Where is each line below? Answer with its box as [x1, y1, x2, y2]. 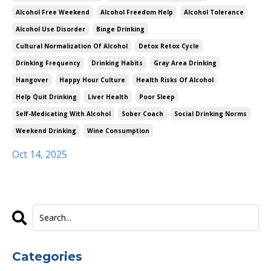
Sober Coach [122, 109, 163, 118]
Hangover [16, 75, 48, 84]
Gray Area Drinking [154, 58, 217, 67]
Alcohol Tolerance [184, 7, 244, 16]
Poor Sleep [139, 92, 175, 101]
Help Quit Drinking [16, 92, 77, 101]
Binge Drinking [96, 24, 145, 33]
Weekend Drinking [16, 126, 76, 135]
